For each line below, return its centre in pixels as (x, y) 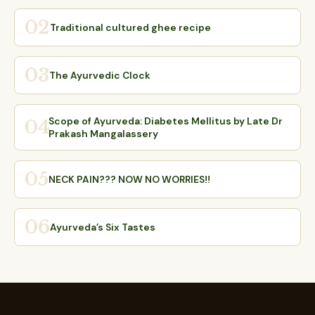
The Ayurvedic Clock (100, 75)
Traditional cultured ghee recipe (130, 27)
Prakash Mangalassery (103, 134)
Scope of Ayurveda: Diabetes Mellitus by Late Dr (166, 121)
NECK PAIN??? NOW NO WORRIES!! (129, 179)
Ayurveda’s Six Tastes (103, 227)
